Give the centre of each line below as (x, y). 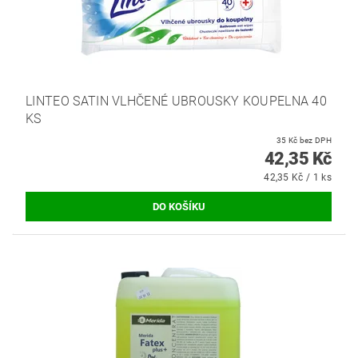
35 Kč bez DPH (315, 140)
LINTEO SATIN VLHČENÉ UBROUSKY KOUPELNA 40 (177, 101)
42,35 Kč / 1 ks (298, 177)
